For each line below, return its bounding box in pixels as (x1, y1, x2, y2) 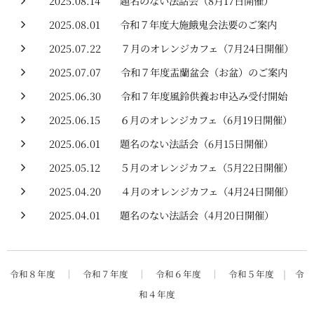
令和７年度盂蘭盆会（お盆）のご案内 (121, 64, 287, 79)
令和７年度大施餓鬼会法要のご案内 (120, 17, 277, 32)
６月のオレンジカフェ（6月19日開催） (120, 112, 292, 127)
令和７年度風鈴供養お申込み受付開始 (121, 88, 287, 103)
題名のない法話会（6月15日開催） (120, 136, 273, 151)
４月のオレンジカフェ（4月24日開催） (121, 184, 294, 198)
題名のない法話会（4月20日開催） (120, 207, 274, 222)
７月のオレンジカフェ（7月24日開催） (121, 41, 294, 55)
